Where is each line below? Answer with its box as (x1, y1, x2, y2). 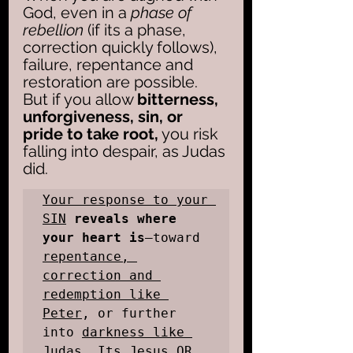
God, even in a (23, 2, 131, 22)
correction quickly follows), (23, 37, 221, 57)
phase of (131, 2, 195, 22)
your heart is (43, 229, 145, 245)
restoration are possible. (23, 72, 202, 91)
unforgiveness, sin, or (23, 106, 187, 126)
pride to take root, (23, 124, 158, 143)
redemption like (43, 286, 161, 302)
